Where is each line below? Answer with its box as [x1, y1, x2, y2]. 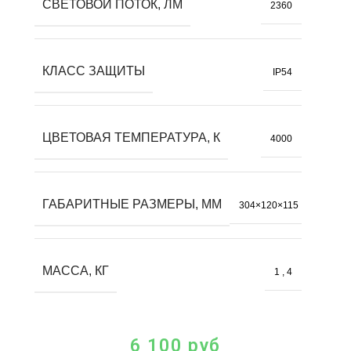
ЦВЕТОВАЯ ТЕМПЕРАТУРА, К [42, 131, 220, 145]
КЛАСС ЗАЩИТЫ [42, 64, 145, 78]
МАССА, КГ [42, 264, 109, 278]
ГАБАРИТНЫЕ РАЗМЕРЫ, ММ [42, 197, 222, 212]
